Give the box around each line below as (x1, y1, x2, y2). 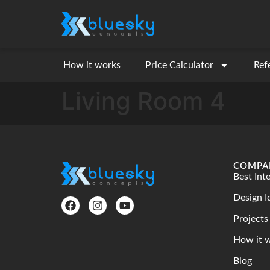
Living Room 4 (61, 86, 225, 116)
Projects (233, 214, 268, 224)
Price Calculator (145, 60, 213, 70)
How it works (63, 60, 121, 70)
